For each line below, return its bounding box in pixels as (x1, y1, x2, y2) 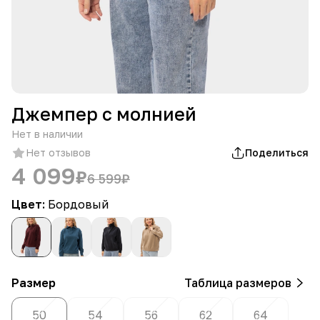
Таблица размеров (184, 275, 291, 290)
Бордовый (48, 196, 109, 211)
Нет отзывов (26, 146, 91, 159)
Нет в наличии (11, 127, 83, 140)
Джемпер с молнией (11, 102, 196, 125)
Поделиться (245, 146, 309, 159)
